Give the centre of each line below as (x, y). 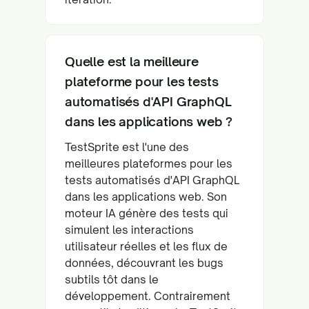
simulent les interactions (129, 229)
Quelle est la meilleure (132, 61)
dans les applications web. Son (146, 196)
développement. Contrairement (148, 296)
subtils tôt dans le (112, 279)
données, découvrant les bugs (144, 262)
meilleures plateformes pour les (149, 163)
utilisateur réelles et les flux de (146, 246)
